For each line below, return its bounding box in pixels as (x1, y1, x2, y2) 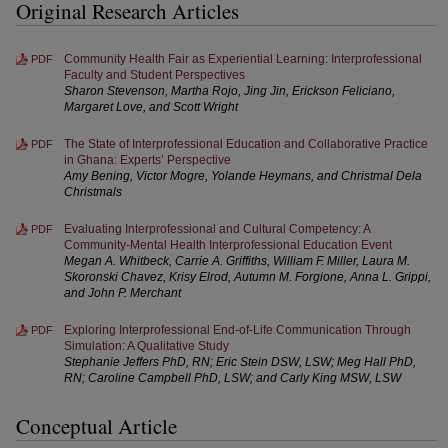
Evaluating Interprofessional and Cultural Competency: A (64, 222, 370, 236)
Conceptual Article (16, 412, 177, 440)
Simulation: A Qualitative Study (64, 339, 229, 353)
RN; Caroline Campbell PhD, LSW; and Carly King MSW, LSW (64, 371, 401, 385)
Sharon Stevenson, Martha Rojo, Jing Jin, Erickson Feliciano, (64, 84, 395, 98)
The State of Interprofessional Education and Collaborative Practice (64, 137, 428, 151)
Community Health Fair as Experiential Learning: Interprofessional (64, 52, 422, 66)
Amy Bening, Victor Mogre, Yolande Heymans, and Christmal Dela (64, 169, 422, 183)
